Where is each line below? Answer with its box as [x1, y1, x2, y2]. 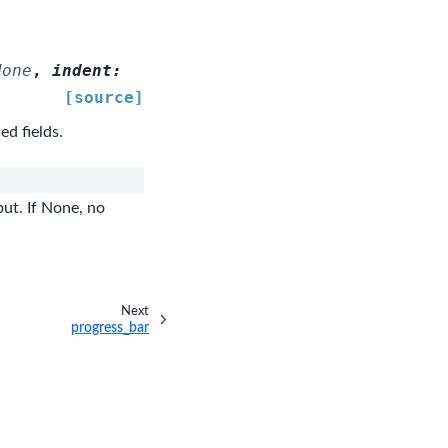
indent [51, 61, 112, 81]
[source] [64, 88, 144, 108]
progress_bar [71, 320, 149, 335]
